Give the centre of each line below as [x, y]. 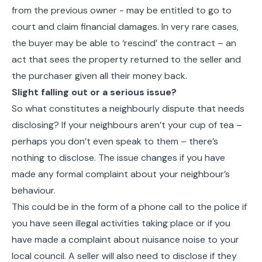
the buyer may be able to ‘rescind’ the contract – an [124, 43]
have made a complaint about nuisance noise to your [125, 239]
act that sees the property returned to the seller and [126, 59]
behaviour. [34, 190]
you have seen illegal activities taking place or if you [121, 223]
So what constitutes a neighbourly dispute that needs [128, 108]
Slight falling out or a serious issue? [94, 92]
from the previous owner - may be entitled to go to [122, 10]
